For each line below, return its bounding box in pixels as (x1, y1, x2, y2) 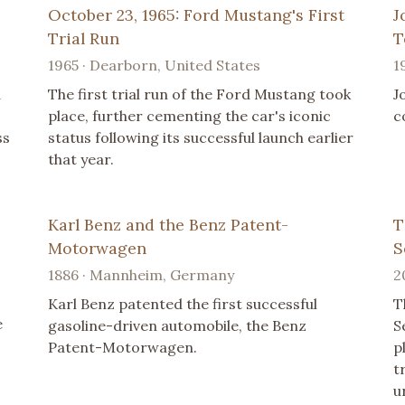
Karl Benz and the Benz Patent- (48, 214, 289, 236)
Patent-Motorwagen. (48, 338, 198, 357)
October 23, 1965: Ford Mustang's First (48, 5, 345, 26)
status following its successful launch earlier (48, 128, 354, 147)
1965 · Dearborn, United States (48, 56, 261, 75)
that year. (48, 150, 115, 169)
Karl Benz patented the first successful (48, 295, 318, 314)
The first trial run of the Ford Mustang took (48, 85, 352, 104)
